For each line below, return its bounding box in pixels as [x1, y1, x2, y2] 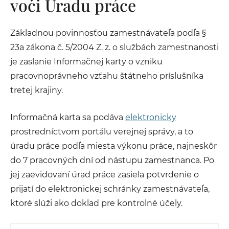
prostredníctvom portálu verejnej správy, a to [10, 127, 193, 136]
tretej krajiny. [10, 85, 63, 95]
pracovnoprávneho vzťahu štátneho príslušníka [10, 71, 203, 81]
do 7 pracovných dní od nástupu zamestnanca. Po [10, 155, 214, 165]
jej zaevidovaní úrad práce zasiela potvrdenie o [10, 170, 199, 179]
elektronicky [125, 112, 176, 122]
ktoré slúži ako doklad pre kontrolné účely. [10, 198, 182, 208]
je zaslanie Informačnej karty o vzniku [10, 57, 163, 66]
